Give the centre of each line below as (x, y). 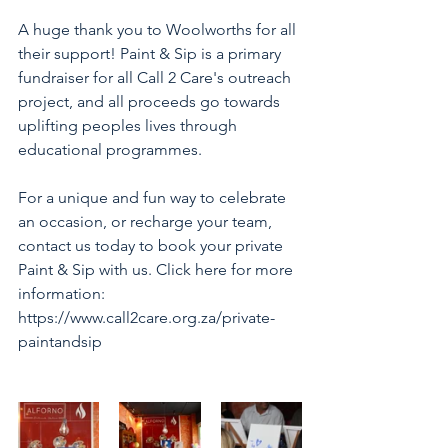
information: (63, 293)
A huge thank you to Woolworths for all (159, 29)
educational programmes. (112, 149)
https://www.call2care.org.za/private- (146, 317)
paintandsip (62, 341)
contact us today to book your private (152, 245)
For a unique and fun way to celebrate (154, 197)
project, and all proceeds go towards (151, 101)
